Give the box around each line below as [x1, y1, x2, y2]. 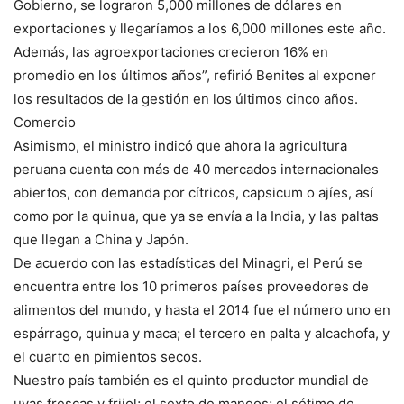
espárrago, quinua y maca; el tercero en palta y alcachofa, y [14, 325, 390, 343]
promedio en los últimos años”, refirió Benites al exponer [14, 67, 376, 85]
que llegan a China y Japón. [14, 231, 188, 249]
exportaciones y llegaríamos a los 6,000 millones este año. [14, 20, 386, 38]
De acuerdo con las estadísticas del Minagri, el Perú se [14, 254, 363, 272]
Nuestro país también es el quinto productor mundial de [14, 372, 369, 390]
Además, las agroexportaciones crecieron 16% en [14, 43, 328, 61]
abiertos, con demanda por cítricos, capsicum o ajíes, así [14, 184, 373, 202]
